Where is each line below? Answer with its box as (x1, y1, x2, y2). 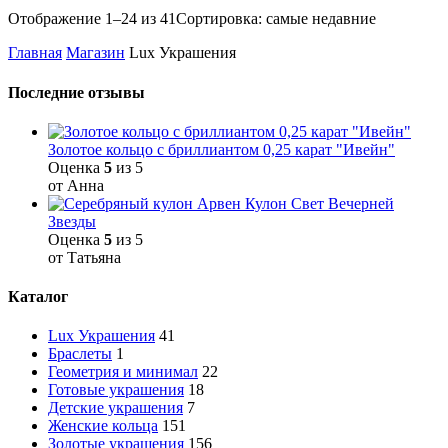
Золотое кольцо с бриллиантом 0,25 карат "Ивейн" (48, 140, 395, 158)
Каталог (8, 288, 68, 306)
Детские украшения (48, 399, 183, 417)
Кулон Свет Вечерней (245, 194, 394, 212)
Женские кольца (48, 417, 158, 435)
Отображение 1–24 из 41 (8, 10, 176, 28)
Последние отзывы (8, 83, 145, 101)
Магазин (66, 44, 125, 62)
